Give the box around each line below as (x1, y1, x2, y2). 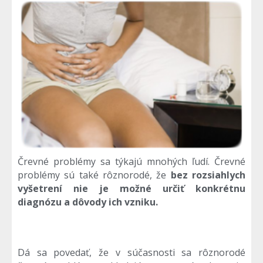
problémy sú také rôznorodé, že (18, 168, 171, 182)
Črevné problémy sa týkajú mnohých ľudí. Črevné (18, 155, 245, 168)
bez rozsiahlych (170, 168, 246, 182)
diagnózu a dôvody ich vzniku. (18, 195, 158, 209)
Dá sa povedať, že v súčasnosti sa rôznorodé (18, 246, 245, 259)
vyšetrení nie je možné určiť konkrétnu (18, 182, 245, 195)
